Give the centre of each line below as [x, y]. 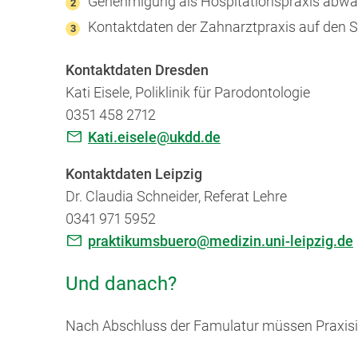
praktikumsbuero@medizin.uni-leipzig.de [221, 241]
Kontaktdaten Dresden [137, 70]
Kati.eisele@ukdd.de [154, 137]
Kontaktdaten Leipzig [134, 174]
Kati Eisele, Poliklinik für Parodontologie [188, 92]
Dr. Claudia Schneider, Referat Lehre [176, 196]
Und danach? [121, 284]
